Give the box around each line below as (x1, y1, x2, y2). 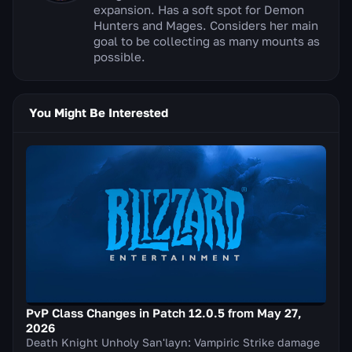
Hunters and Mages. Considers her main (93, 17, 318, 32)
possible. (93, 49, 145, 64)
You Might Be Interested (29, 105, 168, 120)
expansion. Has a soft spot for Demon (93, 2, 304, 16)
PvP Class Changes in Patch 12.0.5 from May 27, (26, 305, 302, 320)
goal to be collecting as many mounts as (93, 33, 320, 48)
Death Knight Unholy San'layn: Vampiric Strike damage (26, 335, 320, 349)
